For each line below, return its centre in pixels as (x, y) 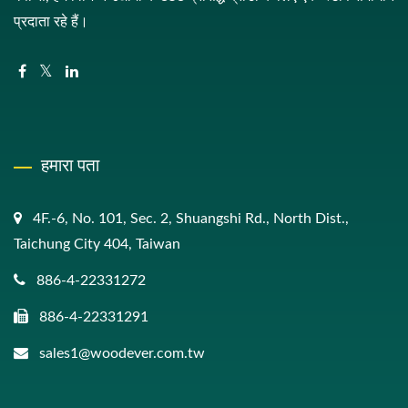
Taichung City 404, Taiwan (97, 244)
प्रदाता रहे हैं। (51, 22)
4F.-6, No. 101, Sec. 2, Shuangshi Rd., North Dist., (191, 219)
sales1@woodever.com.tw (122, 353)
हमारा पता (70, 165)
